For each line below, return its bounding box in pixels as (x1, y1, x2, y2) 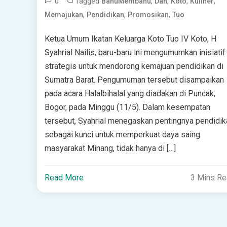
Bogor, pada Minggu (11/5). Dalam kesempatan (44, 102, 210, 112)
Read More (44, 173, 84, 183)
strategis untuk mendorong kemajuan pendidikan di (44, 61, 223, 71)
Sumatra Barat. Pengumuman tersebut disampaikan (44, 75, 224, 85)
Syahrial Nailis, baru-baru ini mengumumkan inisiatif (44, 48, 225, 58)
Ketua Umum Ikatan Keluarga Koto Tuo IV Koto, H (44, 34, 216, 44)
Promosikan (127, 11, 169, 19)
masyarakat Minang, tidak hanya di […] (44, 143, 176, 154)
